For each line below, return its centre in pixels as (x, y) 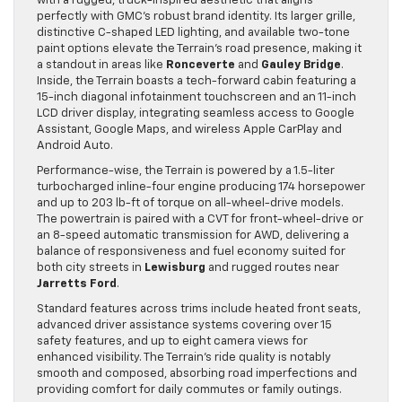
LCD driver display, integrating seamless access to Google (196, 114)
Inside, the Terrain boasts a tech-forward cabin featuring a (197, 82)
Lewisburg (175, 268)
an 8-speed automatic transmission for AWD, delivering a (193, 236)
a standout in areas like (101, 66)
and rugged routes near (272, 268)
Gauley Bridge (301, 66)
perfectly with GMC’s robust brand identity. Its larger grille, (196, 17)
